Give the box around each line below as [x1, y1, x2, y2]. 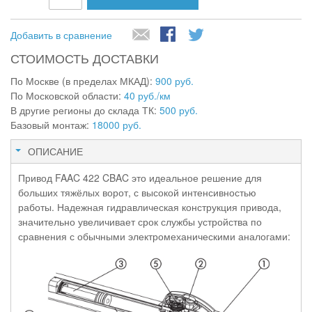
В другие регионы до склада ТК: [10, 102, 159, 117]
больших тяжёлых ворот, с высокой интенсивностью [18, 185, 256, 199]
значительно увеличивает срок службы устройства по [18, 214, 262, 228]
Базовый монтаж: [10, 117, 92, 132]
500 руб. [159, 102, 198, 117]
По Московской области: [10, 88, 124, 102]
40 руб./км [124, 88, 171, 102]
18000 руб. [92, 117, 141, 132]
